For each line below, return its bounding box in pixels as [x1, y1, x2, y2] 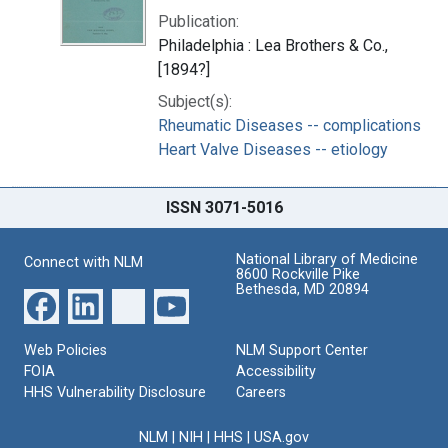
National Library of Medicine [236, 250, 418, 268]
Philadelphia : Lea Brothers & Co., [158, 35, 388, 55]
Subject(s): [158, 91, 232, 111]
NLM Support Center [236, 341, 368, 359]
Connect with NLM [24, 253, 143, 271]
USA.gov [254, 428, 309, 446]
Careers [236, 383, 286, 401]
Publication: [158, 11, 239, 31]
